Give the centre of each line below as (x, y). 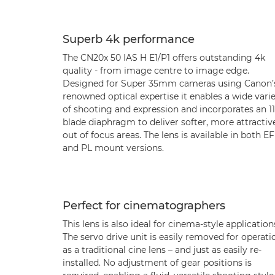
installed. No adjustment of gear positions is (157, 263)
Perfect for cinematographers (144, 206)
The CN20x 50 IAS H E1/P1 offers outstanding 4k (164, 58)
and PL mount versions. (113, 148)
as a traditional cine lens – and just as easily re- (162, 250)
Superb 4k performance (129, 39)
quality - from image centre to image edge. (156, 71)
